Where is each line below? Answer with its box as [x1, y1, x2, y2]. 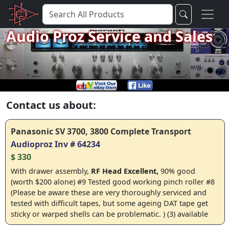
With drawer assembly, [11, 166, 91, 176]
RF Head [91, 166, 122, 176]
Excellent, [124, 166, 158, 176]
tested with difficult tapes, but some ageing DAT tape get [11, 198, 208, 208]
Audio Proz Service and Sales [6, 26, 213, 46]
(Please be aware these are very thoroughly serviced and [11, 188, 207, 197]
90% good [158, 166, 195, 176]
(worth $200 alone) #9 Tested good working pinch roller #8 [11, 177, 215, 187]
